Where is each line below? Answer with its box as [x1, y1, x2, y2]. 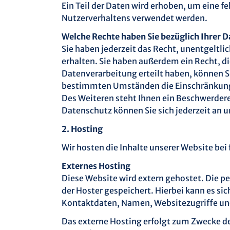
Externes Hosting [62, 161, 130, 171]
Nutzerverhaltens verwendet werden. [62, 13, 207, 23]
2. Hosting [62, 124, 103, 134]
